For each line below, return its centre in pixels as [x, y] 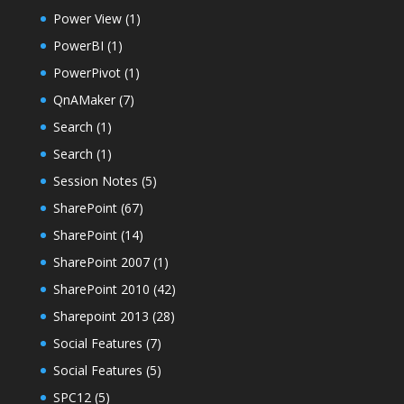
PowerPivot [87, 72]
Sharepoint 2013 [101, 316]
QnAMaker [84, 99]
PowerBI [78, 45]
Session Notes [95, 180]
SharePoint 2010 [101, 289]
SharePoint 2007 [101, 262]
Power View [87, 18]
